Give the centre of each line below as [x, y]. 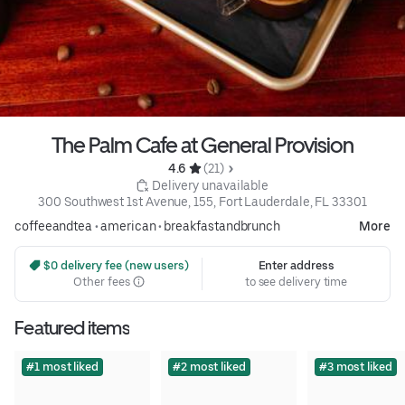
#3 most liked [355, 366]
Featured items [72, 327]
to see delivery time [296, 281]
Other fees [103, 281]
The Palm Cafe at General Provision [202, 145]
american [128, 226]
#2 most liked [209, 366]
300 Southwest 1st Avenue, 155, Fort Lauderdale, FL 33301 [202, 201]
